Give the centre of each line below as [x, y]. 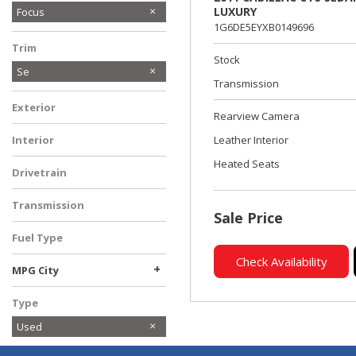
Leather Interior [251, 140]
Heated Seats [247, 164]
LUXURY [235, 12]
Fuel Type [37, 238]
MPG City [35, 270]
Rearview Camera [257, 116]
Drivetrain [39, 172]
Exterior [34, 107]
